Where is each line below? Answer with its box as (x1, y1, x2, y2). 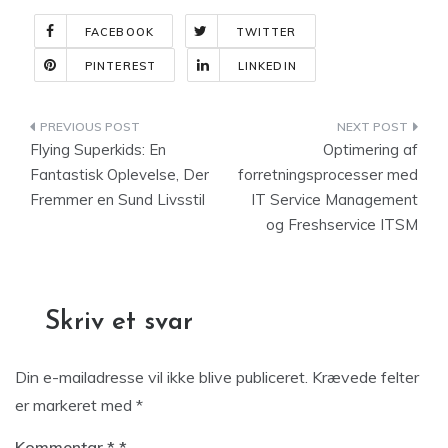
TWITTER (235, 25, 297, 39)
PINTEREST (85, 59, 156, 73)
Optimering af (323, 140, 418, 159)
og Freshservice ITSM (266, 215, 418, 234)
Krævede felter (312, 367, 419, 387)
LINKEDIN (237, 59, 297, 73)
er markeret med (15, 395, 136, 415)
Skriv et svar (45, 309, 193, 336)
